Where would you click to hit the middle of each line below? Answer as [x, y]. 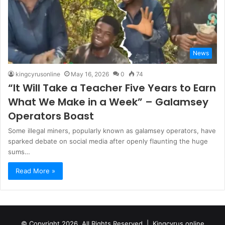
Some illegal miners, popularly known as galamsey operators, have [112, 130]
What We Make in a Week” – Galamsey [108, 102]
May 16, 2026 [90, 74]
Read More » [35, 171]
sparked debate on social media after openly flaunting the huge [108, 141]
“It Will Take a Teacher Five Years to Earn [112, 88]
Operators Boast [51, 116]
